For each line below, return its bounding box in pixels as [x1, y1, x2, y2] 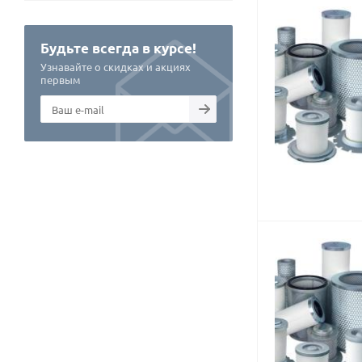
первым [40, 73, 81, 86]
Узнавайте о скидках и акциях [40, 60, 191, 74]
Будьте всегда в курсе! [40, 40, 196, 57]
